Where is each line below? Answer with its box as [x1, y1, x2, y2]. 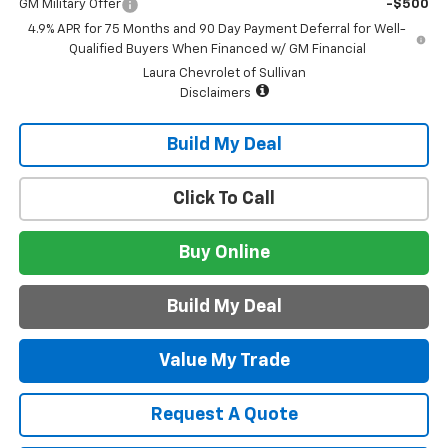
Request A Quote [150, 405, 298, 424]
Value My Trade [158, 351, 290, 370]
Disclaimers [179, 86, 251, 100]
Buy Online [178, 243, 270, 262]
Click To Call [173, 189, 275, 208]
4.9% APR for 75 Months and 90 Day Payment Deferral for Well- [28, 22, 407, 36]
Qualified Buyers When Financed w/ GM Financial [68, 42, 366, 56]
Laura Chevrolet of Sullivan [142, 66, 306, 80]
